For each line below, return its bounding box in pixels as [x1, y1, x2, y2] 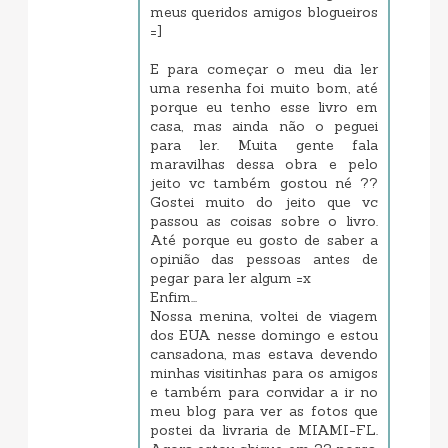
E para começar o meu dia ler [149, 60, 379, 79]
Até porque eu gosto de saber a [149, 231, 379, 250]
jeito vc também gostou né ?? [149, 174, 379, 193]
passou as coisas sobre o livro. [149, 212, 379, 231]
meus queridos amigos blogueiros [149, 3, 379, 22]
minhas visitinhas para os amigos [149, 364, 379, 383]
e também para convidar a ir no [149, 383, 379, 402]
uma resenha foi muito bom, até [149, 79, 379, 98]
